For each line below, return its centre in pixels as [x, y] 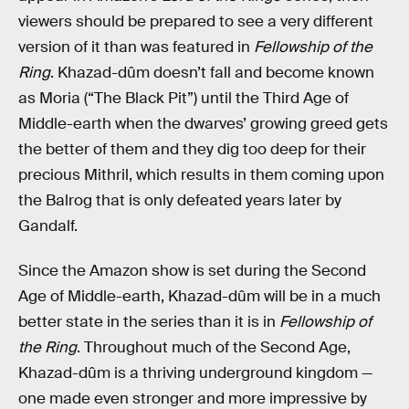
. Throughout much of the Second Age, [214, 348]
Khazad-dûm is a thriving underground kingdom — [195, 373]
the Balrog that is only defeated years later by [180, 200]
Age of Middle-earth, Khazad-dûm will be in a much [199, 297]
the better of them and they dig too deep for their [192, 149]
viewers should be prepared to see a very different [196, 21]
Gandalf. [48, 225]
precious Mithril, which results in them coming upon [201, 174]
